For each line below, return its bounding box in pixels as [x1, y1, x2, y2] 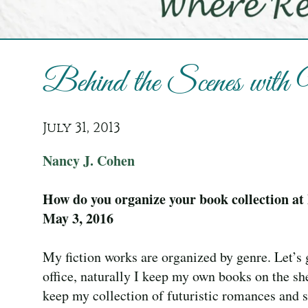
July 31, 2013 [43, 120, 120, 136]
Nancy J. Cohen [43, 151, 135, 171]
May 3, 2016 [43, 208, 113, 229]
